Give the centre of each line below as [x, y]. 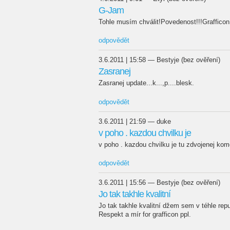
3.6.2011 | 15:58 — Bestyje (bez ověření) [159, 60]
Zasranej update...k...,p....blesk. [146, 83]
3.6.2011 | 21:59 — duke [135, 121]
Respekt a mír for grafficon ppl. [145, 214]
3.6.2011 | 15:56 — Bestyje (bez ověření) [159, 183]
